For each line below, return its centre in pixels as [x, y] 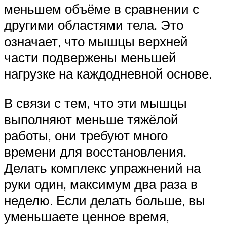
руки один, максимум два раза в [101, 184]
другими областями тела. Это [94, 25]
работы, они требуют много [86, 136]
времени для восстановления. [95, 152]
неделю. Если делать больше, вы [105, 200]
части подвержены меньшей [90, 58]
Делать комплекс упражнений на [102, 168]
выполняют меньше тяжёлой [91, 119]
